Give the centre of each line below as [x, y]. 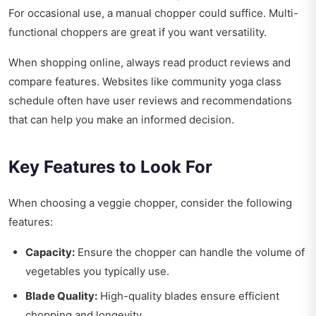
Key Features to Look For [110, 167]
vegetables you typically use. [97, 272]
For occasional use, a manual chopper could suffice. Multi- [153, 13]
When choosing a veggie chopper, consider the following [150, 203]
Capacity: [50, 253]
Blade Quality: [61, 296]
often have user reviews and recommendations [173, 101]
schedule [31, 101]
